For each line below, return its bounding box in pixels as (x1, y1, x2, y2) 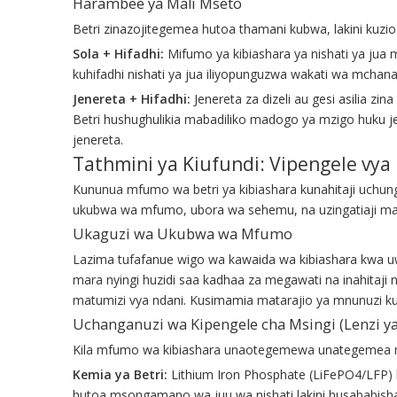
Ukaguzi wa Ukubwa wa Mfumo (73, 223, 292, 244)
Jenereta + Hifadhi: (73, 90, 194, 107)
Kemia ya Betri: (73, 365, 171, 383)
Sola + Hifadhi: (73, 44, 167, 62)
